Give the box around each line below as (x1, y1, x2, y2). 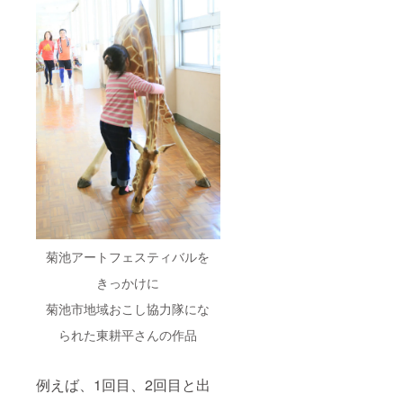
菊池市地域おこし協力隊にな (46, 299, 210, 318)
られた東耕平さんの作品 (58, 325, 198, 344)
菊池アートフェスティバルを (46, 246, 210, 265)
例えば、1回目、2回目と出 (36, 373, 210, 395)
